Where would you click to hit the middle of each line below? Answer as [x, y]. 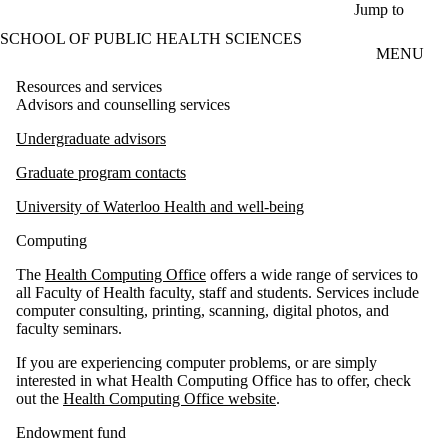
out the [39, 398]
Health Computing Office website [169, 398]
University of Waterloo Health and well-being [160, 206]
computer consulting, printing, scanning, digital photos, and [202, 310]
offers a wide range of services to [312, 274]
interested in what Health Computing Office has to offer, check [213, 380]
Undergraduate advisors [91, 138]
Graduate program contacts [101, 172]
